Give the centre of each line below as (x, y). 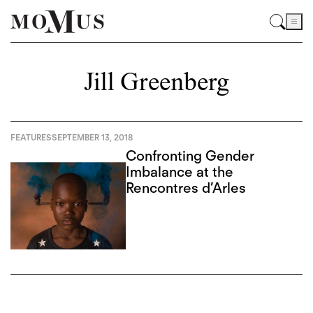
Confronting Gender (190, 155)
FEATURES (31, 137)
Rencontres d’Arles (186, 188)
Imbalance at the (180, 172)
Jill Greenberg (156, 85)
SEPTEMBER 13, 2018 (92, 137)
